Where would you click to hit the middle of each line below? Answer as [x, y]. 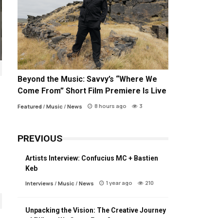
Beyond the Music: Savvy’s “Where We [87, 79]
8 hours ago [110, 106]
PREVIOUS [40, 139]
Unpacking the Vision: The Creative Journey [96, 210]
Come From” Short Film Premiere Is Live [92, 91]
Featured [30, 107]
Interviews [39, 183]
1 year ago [119, 183]
